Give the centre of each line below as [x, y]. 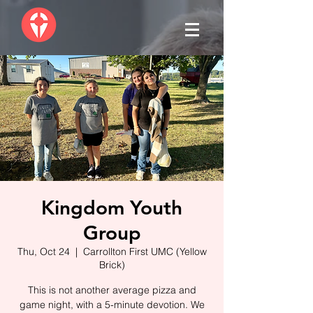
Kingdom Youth [112, 208]
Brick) [112, 265]
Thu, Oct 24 [43, 252]
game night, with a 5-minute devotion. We [112, 305]
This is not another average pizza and [112, 290]
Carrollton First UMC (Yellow [145, 252]
